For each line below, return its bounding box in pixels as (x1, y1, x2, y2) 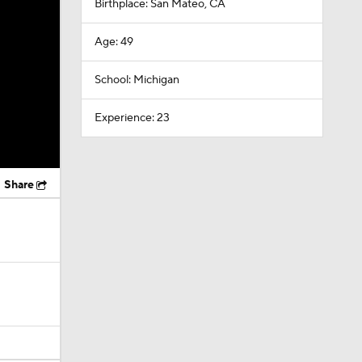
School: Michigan (94, 73, 179, 87)
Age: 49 (94, 35, 133, 49)
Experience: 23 (94, 111, 170, 125)
